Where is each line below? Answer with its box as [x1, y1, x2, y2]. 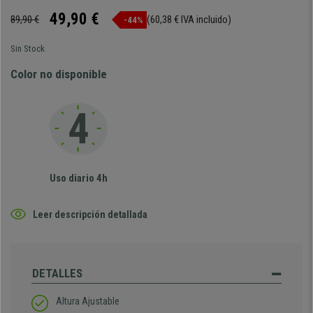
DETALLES [32, 266, 82, 280]
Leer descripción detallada [33, 208, 147, 220]
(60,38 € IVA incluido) [147, 13, 231, 26]
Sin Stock [10, 43, 45, 54]
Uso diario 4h [49, 172, 108, 184]
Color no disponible [10, 67, 107, 81]
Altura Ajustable [56, 296, 119, 307]
